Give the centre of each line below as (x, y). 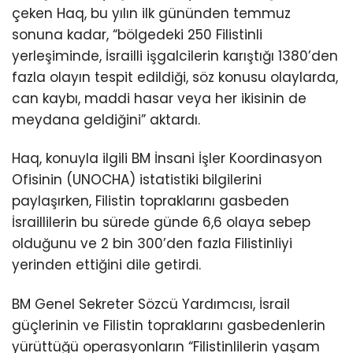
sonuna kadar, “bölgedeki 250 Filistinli (137, 35)
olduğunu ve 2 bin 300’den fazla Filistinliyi (152, 244)
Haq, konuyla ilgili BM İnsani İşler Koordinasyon (167, 159)
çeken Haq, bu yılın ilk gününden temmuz (151, 14)
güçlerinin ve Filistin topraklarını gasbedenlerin (169, 325)
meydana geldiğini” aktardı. (106, 120)
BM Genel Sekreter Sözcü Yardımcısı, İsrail (151, 304)
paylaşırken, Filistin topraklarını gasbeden (150, 201)
